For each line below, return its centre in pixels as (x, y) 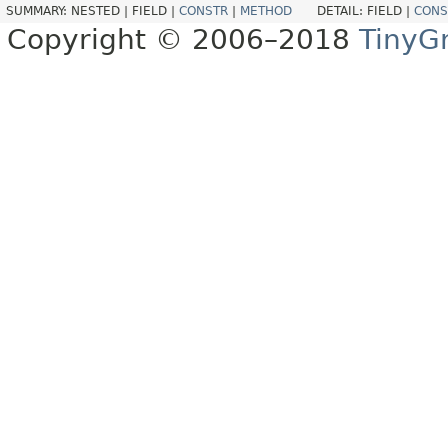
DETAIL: (342, 11)
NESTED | (101, 11)
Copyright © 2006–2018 (183, 40)
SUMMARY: (38, 11)
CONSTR (203, 11)
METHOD (266, 11)
